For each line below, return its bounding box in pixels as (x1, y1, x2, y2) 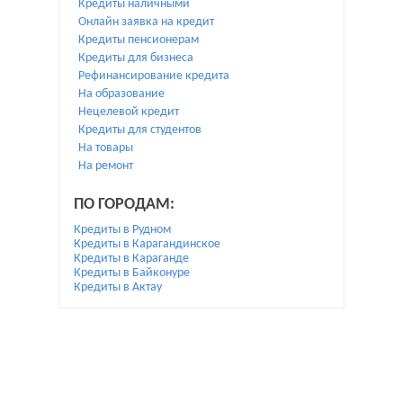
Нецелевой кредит (78, 105, 179, 119)
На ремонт (78, 159, 133, 173)
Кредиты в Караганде (74, 252, 189, 265)
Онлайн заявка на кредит (78, 15, 214, 29)
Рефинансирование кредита (78, 69, 229, 83)
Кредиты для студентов (78, 123, 201, 137)
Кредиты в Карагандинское (74, 237, 220, 251)
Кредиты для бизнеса (78, 51, 193, 65)
